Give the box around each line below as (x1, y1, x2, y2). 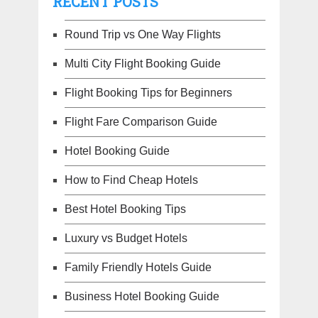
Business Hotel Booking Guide (64, 290, 219, 303)
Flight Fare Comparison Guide (64, 116, 217, 128)
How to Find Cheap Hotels (64, 174, 198, 187)
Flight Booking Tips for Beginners (64, 87, 232, 99)
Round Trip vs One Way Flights (64, 28, 221, 41)
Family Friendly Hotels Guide (64, 261, 212, 274)
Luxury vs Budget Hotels (64, 232, 187, 245)
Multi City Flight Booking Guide (64, 57, 221, 70)
